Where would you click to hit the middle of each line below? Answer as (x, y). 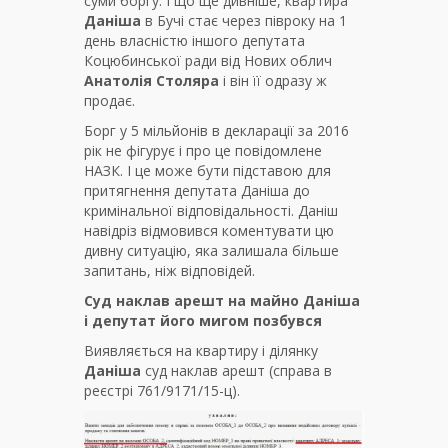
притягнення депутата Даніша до (197, 191)
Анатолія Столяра (151, 81)
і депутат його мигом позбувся (203, 321)
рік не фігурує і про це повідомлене (203, 151)
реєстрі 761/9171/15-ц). (162, 391)
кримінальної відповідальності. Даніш (211, 211)
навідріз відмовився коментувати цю (209, 231)
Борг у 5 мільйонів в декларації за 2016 (216, 131)
